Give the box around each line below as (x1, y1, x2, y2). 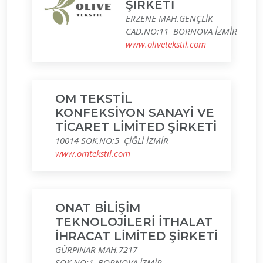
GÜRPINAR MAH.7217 (55, 244, 137, 255)
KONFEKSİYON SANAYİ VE (55, 106, 214, 120)
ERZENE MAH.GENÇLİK (126, 12, 213, 24)
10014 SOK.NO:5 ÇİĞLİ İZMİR (55, 134, 168, 146)
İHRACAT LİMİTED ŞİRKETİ (55, 229, 218, 243)
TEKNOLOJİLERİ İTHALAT (55, 215, 213, 229)
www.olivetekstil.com (126, 38, 206, 50)
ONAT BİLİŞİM (55, 201, 140, 215)
